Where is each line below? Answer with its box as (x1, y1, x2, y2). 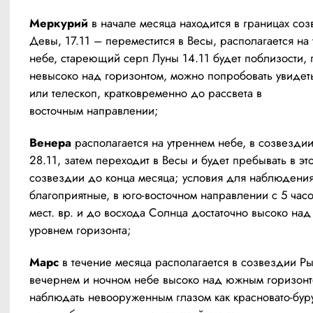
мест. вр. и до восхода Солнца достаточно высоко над (29, 204, 311, 221)
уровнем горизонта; (29, 221, 131, 239)
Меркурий (29, 15, 92, 32)
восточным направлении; (29, 102, 159, 119)
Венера (29, 134, 71, 152)
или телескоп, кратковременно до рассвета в (29, 85, 262, 102)
